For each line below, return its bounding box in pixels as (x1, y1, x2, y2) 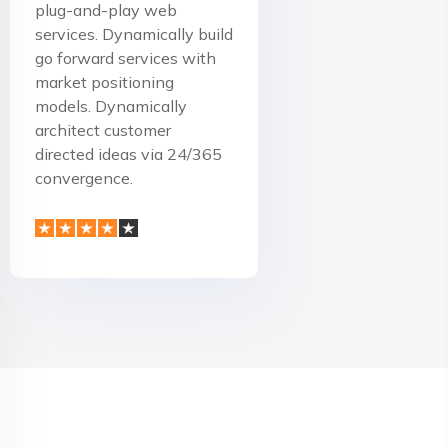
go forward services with (35, 48, 216, 69)
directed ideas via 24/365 (35, 144, 222, 165)
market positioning (35, 72, 174, 93)
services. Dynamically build (35, 24, 233, 45)
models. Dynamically (35, 96, 187, 117)
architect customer (35, 120, 171, 141)
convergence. (35, 168, 133, 189)
